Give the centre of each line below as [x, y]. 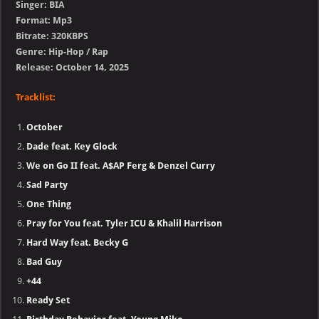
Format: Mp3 [44, 21]
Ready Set [48, 300]
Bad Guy [45, 262]
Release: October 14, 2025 [73, 68]
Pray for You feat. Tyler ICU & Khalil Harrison [125, 224]
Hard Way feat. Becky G [78, 243]
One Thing [49, 204]
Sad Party [47, 185]
